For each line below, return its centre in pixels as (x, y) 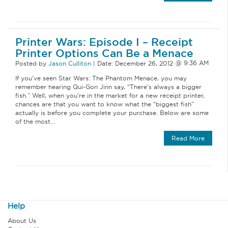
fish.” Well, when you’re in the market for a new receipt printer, (110, 95)
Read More (188, 138)
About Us (22, 221)
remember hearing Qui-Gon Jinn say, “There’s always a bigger (108, 87)
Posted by (32, 63)
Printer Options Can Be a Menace (104, 53)
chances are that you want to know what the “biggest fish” (105, 104)
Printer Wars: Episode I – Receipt (104, 42)
